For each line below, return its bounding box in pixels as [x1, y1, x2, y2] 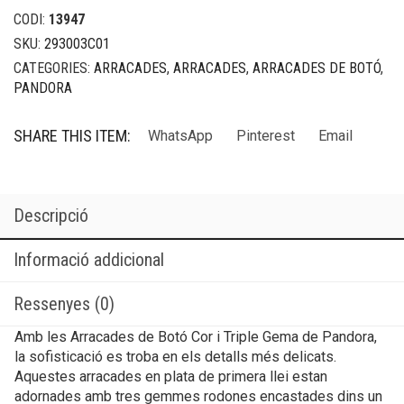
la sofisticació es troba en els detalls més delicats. [14, 348, 336, 365]
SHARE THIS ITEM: [14, 126, 131, 145]
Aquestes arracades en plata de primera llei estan [14, 368, 327, 385]
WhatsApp [148, 127, 213, 144]
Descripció [14, 205, 88, 226]
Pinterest [236, 127, 295, 144]
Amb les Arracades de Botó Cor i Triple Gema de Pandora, [14, 328, 377, 345]
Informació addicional [14, 249, 164, 271]
